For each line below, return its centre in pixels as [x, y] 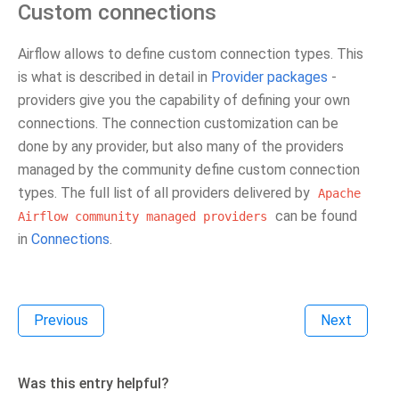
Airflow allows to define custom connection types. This [191, 54]
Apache [339, 193]
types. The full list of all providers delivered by [166, 193]
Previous [61, 320]
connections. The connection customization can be [178, 123]
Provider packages [269, 77]
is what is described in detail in [114, 77]
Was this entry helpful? [94, 383]
